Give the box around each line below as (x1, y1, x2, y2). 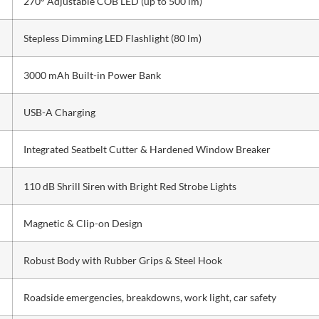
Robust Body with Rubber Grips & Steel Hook (23, 254, 222, 267)
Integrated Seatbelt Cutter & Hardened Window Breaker (23, 143, 271, 156)
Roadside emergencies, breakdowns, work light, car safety (23, 291, 276, 304)
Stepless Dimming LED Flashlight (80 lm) (23, 32, 202, 45)
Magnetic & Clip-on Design (23, 217, 142, 230)
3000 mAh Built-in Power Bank (23, 69, 161, 82)
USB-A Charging (23, 106, 95, 119)
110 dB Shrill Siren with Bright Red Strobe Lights (23, 180, 236, 193)
